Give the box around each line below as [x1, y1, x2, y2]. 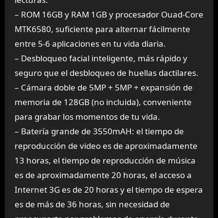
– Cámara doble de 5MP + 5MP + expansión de [14, 82, 193, 93]
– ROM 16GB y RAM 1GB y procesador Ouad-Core [14, 9, 203, 20]
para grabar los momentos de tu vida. [14, 111, 160, 123]
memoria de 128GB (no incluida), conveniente [14, 96, 192, 108]
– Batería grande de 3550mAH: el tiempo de [14, 126, 184, 137]
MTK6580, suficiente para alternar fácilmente [14, 23, 190, 35]
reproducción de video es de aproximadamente [14, 140, 198, 152]
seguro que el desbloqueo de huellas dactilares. [14, 67, 199, 79]
